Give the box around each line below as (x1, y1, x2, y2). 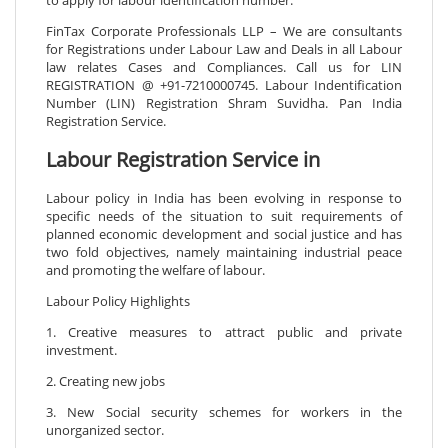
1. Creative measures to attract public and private (46, 323, 402, 342)
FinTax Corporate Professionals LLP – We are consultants (46, 21, 402, 40)
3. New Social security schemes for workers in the (46, 403, 402, 422)
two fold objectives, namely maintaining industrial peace (46, 243, 402, 262)
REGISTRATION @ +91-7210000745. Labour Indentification (46, 75, 402, 94)
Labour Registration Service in (46, 146, 320, 174)
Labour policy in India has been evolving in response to (46, 189, 402, 208)
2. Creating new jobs (46, 372, 165, 391)
